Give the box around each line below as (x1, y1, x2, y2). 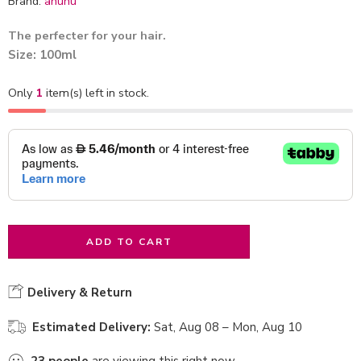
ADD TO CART (85, 234, 172, 248)
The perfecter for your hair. (8, 27, 166, 44)
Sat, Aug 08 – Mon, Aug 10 (154, 318, 302, 335)
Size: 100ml (8, 47, 77, 64)
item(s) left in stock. (43, 84, 149, 101)
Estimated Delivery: (32, 318, 151, 335)
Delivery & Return (24, 284, 132, 301)
